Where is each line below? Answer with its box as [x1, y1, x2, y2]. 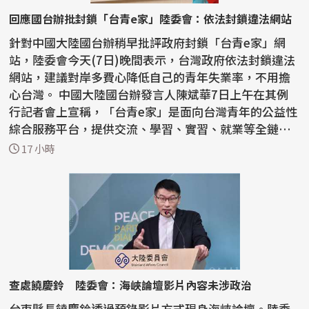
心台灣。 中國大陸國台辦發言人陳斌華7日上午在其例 [9, 86, 59, 103]
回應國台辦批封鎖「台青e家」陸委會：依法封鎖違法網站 [9, 10, 292, 28]
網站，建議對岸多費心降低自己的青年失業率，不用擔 [9, 68, 291, 86]
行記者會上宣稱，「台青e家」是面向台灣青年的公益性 [9, 103, 298, 121]
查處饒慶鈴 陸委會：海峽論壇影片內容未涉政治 [9, 277, 252, 294]
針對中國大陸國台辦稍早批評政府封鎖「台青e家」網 [9, 34, 286, 52]
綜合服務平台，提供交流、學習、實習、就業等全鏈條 [9, 120, 291, 138]
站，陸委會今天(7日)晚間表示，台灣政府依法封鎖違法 [9, 51, 296, 69]
